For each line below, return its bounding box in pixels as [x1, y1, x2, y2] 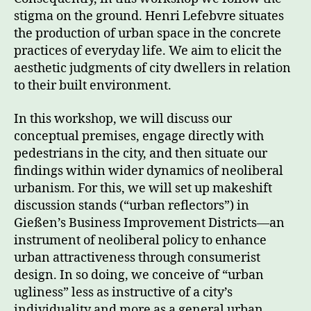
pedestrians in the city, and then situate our [14, 145, 267, 162]
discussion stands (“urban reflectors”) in [14, 197, 249, 214]
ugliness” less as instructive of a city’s [14, 284, 233, 301]
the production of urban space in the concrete [14, 26, 281, 42]
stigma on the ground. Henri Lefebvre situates [14, 8, 284, 24]
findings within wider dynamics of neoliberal [14, 162, 283, 179]
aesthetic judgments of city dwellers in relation [14, 60, 291, 76]
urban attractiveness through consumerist [14, 249, 260, 266]
